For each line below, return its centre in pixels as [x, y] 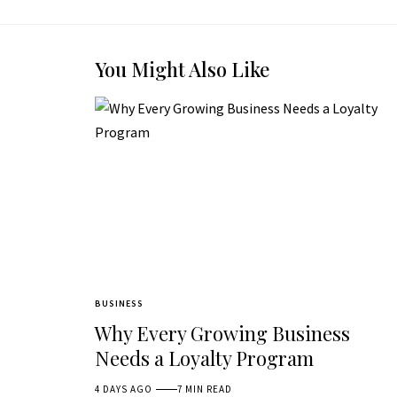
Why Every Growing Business [222, 334]
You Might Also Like [182, 70]
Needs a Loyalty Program [204, 358]
